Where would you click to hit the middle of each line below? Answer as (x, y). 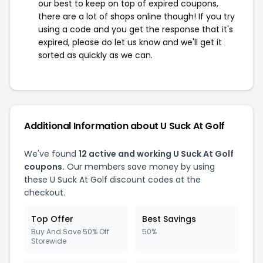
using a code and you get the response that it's (136, 29)
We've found (51, 154)
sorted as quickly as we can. (95, 55)
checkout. (45, 193)
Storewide (49, 241)
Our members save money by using (140, 167)
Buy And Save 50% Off (70, 232)
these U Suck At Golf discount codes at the (112, 180)
